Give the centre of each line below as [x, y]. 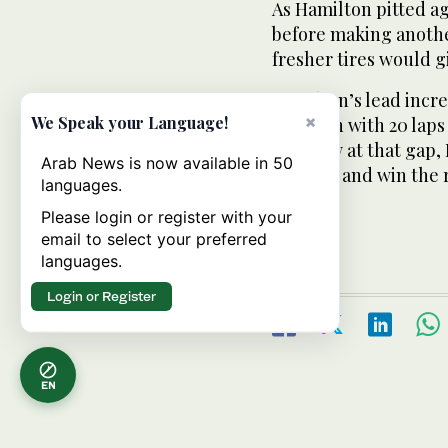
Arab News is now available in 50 [167, 163]
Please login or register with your [166, 217]
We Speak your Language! [129, 122]
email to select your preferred [154, 239]
